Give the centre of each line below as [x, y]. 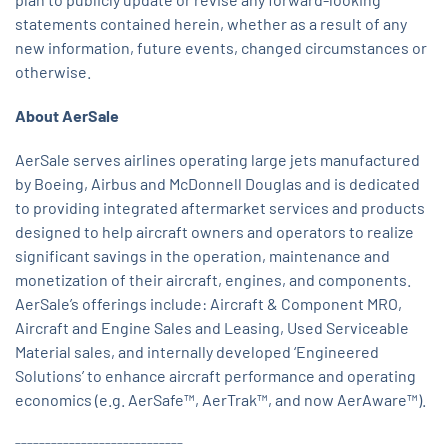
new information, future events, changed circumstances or [221, 48]
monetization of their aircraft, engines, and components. [213, 280]
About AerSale [67, 116]
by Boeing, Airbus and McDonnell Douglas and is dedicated [217, 184]
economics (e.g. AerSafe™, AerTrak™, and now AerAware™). [220, 400]
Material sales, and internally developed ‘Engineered [197, 352]
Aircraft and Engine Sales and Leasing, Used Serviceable [212, 328]
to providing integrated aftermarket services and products [220, 208]
